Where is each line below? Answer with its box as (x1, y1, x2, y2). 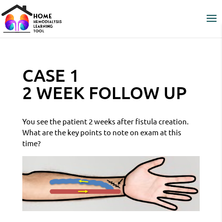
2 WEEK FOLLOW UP (22, 82, 187, 103)
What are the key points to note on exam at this (22, 127, 181, 137)
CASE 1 (22, 64, 79, 86)
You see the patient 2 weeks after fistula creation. (22, 116, 189, 126)
